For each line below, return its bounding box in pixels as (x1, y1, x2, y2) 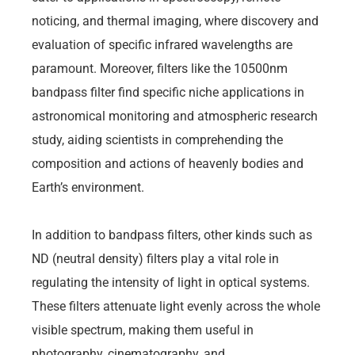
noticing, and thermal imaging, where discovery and (32, 13, 319, 29)
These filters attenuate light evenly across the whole (32, 298, 320, 314)
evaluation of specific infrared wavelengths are (32, 36, 292, 52)
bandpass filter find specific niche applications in (32, 84, 304, 100)
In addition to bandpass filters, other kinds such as (32, 227, 312, 242)
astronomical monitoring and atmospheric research (32, 108, 318, 124)
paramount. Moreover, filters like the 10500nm (32, 60, 288, 76)
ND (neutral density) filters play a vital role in (32, 250, 279, 266)
